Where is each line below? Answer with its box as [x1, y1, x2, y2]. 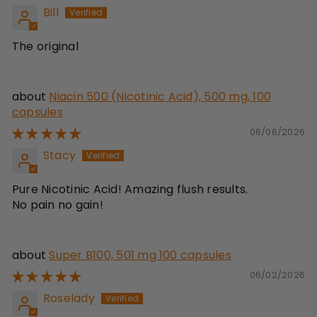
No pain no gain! [12, 197, 103, 214]
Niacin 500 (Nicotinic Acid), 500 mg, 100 [49, 88, 272, 105]
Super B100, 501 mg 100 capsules [49, 247, 231, 264]
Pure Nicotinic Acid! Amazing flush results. [12, 181, 248, 198]
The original [12, 38, 79, 55]
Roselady [43, 290, 95, 307]
